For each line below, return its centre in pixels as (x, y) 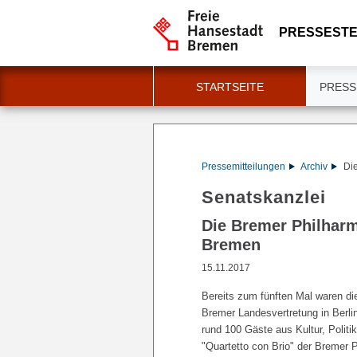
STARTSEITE (230, 87)
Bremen (231, 245)
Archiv (314, 167)
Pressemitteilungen (243, 167)
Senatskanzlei (264, 197)
